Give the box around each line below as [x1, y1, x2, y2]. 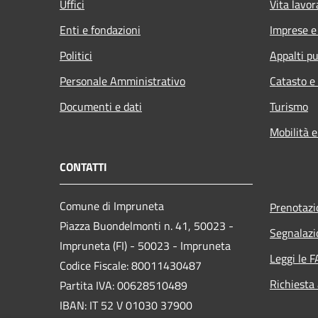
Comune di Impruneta [60, 197, 164, 214]
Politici [60, 46, 92, 64]
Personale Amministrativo [60, 72, 185, 89]
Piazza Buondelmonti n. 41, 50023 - [60, 216, 234, 234]
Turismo [270, 97, 308, 115]
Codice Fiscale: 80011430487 [60, 256, 202, 274]
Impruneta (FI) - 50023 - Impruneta [60, 236, 231, 254]
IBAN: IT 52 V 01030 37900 [60, 296, 192, 314]
